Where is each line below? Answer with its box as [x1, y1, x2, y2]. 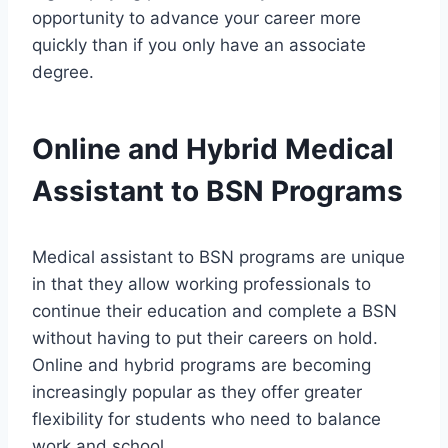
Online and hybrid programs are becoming [32, 355, 371, 376]
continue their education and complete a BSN [32, 301, 397, 322]
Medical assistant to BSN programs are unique [32, 247, 405, 268]
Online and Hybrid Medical [32, 132, 394, 167]
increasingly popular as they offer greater [32, 382, 362, 403]
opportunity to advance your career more [32, 8, 361, 29]
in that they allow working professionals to [32, 274, 371, 295]
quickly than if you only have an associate [32, 35, 366, 56]
